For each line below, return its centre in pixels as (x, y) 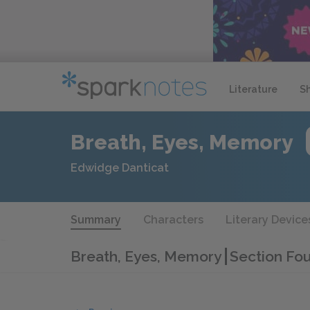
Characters (173, 220)
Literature (253, 89)
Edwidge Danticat (120, 168)
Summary (96, 220)
